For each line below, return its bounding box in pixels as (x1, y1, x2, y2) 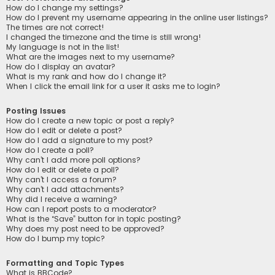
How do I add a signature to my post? (6, 134, 153, 145)
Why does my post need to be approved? (6, 223, 165, 234)
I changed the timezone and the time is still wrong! (6, 31, 201, 42)
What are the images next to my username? (6, 51, 175, 62)
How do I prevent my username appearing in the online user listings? (6, 12, 268, 23)
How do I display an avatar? (6, 61, 115, 72)
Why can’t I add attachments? (6, 184, 124, 195)
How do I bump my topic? (6, 233, 105, 244)
